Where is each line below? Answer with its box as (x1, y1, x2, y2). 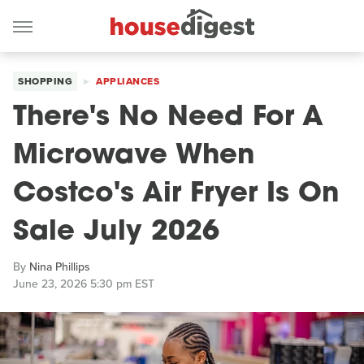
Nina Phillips (29, 258, 90, 275)
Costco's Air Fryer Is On (13, 180, 339, 209)
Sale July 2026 (13, 219, 219, 247)
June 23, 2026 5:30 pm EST (13, 275, 154, 292)
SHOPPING (18, 74, 72, 89)
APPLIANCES (96, 74, 159, 89)
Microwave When (13, 142, 254, 171)
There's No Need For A (13, 104, 323, 132)
